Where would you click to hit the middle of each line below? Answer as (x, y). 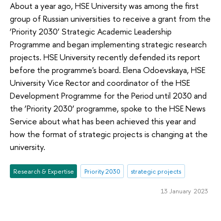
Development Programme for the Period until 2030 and (108, 96)
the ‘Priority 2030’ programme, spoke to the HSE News (108, 109)
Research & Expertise (43, 171)
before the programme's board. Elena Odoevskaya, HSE (108, 70)
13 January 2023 (184, 191)
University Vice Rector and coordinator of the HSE (100, 83)
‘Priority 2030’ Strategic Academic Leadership (91, 32)
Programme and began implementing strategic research (108, 44)
